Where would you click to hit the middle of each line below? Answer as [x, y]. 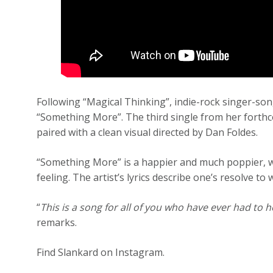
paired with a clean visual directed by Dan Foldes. [147, 132]
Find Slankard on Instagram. [101, 252]
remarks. [57, 222]
